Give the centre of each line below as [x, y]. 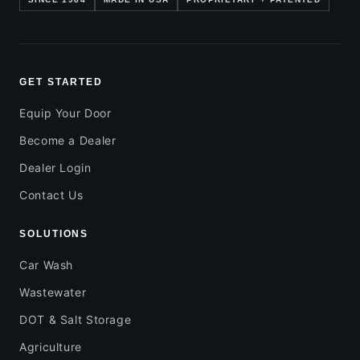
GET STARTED [61, 82]
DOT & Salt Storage [76, 320]
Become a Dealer [68, 141]
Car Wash [47, 265]
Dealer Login [55, 168]
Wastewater [53, 292]
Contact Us [51, 195]
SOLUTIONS [54, 234]
